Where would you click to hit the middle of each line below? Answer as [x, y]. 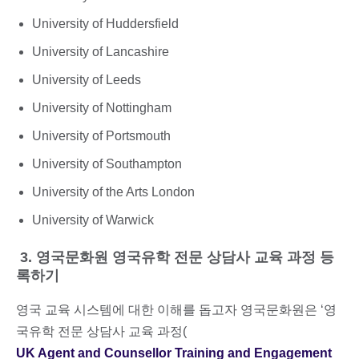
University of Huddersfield [105, 24]
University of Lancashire [102, 52]
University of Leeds [87, 80]
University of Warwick [93, 220]
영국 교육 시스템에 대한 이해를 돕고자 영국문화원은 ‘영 [176, 309]
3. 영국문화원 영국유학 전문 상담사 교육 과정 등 [175, 257]
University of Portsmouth [101, 135]
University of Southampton [107, 163]
